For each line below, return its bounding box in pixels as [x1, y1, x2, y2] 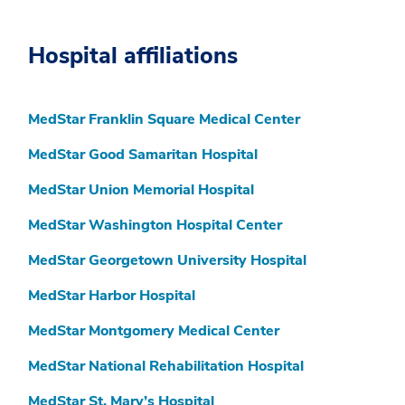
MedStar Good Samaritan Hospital [28, 145, 258, 165]
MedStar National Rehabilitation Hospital [28, 356, 304, 377]
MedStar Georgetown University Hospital [28, 250, 306, 271]
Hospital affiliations [28, 41, 238, 72]
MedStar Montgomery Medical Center [28, 321, 279, 342]
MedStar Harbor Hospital [28, 286, 195, 306]
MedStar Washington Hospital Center [28, 215, 282, 236]
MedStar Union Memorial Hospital [28, 180, 254, 201]
